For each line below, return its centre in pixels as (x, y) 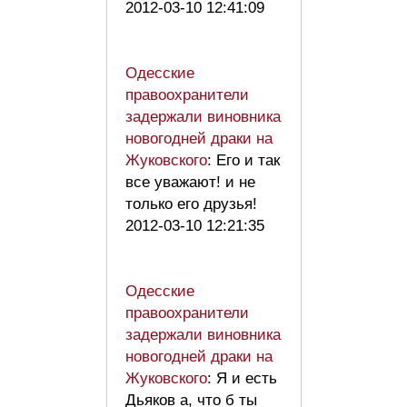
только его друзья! (191, 204)
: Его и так (243, 161)
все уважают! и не (190, 183)
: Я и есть (242, 379)
